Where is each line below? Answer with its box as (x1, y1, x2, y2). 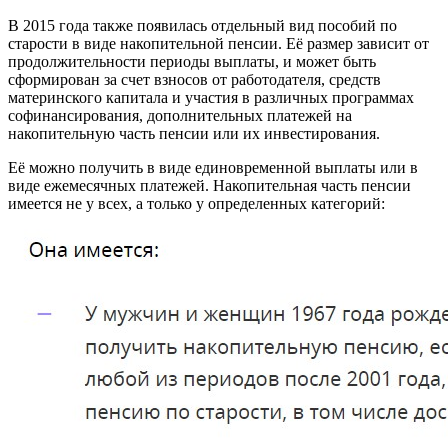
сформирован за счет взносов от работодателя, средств (8, 71, 381, 89)
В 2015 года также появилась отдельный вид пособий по (8, 17, 397, 35)
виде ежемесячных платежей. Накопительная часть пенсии (8, 177, 411, 195)
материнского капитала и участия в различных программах (8, 89, 414, 107)
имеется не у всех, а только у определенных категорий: (8, 195, 385, 213)
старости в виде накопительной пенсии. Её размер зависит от (8, 35, 429, 53)
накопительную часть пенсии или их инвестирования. (8, 125, 380, 143)
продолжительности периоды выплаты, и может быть (8, 53, 376, 71)
